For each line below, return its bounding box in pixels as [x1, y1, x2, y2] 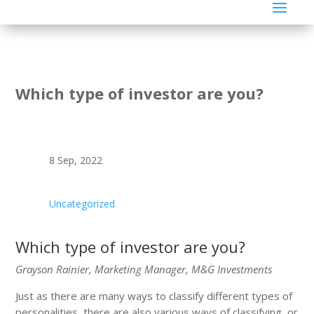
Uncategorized [48, 196, 115, 210]
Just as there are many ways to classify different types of [15, 288, 293, 303]
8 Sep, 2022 [48, 153, 102, 167]
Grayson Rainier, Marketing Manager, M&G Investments [15, 261, 273, 276]
